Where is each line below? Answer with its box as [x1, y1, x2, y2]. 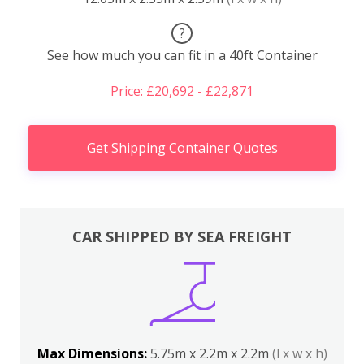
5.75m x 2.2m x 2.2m [149, 344, 272, 362]
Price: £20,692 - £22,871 [110, 82, 253, 101]
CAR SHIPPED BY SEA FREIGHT [72, 226, 292, 246]
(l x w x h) [271, 344, 327, 362]
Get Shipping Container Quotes [86, 139, 278, 158]
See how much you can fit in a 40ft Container [46, 46, 318, 65]
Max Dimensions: [37, 344, 150, 362]
